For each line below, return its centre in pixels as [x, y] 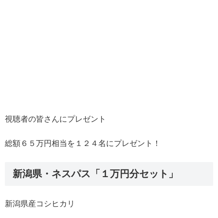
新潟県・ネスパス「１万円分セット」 [95, 174]
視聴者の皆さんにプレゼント [55, 119]
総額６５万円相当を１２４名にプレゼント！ [83, 144]
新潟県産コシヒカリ [40, 203]
